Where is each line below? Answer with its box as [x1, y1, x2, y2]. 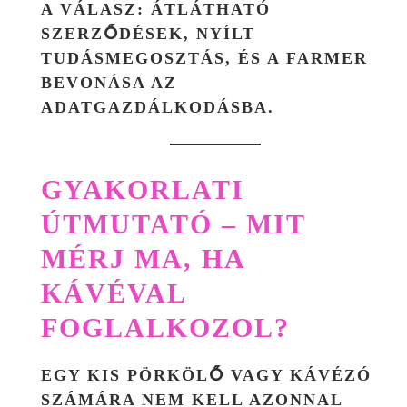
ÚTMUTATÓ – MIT [41, 208, 305, 239]
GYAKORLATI [41, 174, 244, 204]
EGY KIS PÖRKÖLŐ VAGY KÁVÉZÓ [41, 365, 372, 384]
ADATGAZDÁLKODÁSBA [41, 97, 268, 116]
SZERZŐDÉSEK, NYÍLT [41, 24, 255, 43]
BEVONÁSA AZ [41, 73, 177, 92]
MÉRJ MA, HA [41, 243, 244, 273]
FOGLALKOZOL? [41, 312, 290, 342]
